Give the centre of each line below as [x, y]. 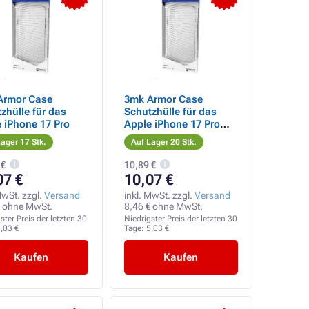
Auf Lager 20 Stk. [163, 142]
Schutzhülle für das [170, 112]
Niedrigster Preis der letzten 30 [180, 219]
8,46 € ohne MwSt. [163, 206]
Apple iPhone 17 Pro [172, 124]
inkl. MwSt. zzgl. [159, 195]
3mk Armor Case [163, 99]
